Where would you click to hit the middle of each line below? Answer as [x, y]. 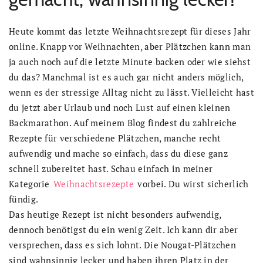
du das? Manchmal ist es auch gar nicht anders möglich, [126, 77]
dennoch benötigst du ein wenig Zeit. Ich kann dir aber [124, 230]
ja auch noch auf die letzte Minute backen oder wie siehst [130, 62]
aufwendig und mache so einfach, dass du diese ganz [118, 154]
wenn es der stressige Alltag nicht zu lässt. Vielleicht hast [131, 92]
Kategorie [31, 184]
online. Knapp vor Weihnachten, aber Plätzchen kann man [130, 47]
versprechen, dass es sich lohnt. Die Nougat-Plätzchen [122, 245]
